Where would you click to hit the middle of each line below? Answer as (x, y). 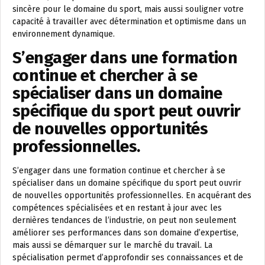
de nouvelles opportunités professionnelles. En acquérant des (132, 196)
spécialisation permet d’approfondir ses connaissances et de (128, 258)
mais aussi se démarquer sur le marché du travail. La (112, 245)
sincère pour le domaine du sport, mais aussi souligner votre (128, 9)
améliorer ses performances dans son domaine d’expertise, (125, 233)
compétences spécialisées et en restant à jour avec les (117, 208)
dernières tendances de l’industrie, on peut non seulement (124, 221)
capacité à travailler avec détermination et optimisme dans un (129, 22)
